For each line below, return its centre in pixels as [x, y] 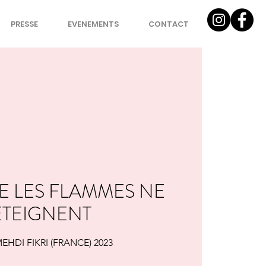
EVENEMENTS [93, 24]
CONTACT [169, 24]
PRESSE [24, 24]
